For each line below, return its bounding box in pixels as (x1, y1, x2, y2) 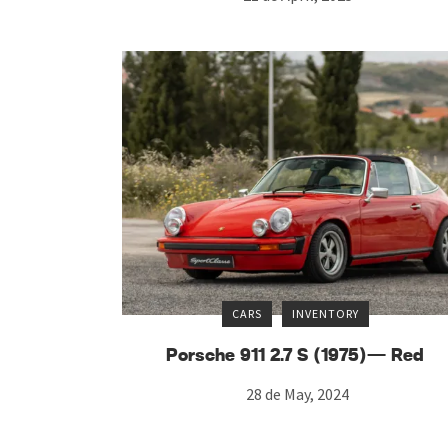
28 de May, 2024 (246, 383, 350, 404)
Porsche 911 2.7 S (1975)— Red (166, 346, 425, 365)
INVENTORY (291, 305, 359, 321)
